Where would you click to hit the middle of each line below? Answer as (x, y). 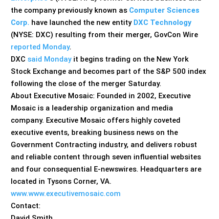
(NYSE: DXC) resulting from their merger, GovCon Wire (105, 34)
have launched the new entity (82, 22)
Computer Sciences (164, 10)
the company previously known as (70, 10)
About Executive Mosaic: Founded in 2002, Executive (101, 96)
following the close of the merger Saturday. (86, 83)
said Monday (50, 59)
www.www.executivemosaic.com (66, 193)
